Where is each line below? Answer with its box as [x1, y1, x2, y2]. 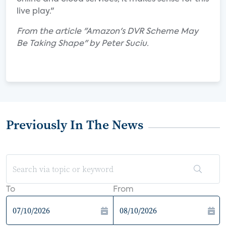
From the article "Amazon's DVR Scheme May [17, 28, 198, 36]
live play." [17, 8, 54, 16]
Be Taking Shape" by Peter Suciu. [17, 40, 149, 48]
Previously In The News [6, 116, 143, 134]
